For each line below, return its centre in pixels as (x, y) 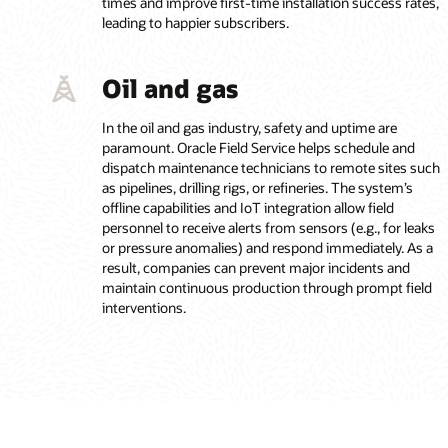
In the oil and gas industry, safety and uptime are (249, 127)
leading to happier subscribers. (195, 23)
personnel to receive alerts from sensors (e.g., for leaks (268, 227)
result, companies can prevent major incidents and (255, 267)
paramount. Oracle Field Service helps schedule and (258, 147)
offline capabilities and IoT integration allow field (247, 207)
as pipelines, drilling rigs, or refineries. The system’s (257, 187)
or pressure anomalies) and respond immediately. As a (267, 247)
